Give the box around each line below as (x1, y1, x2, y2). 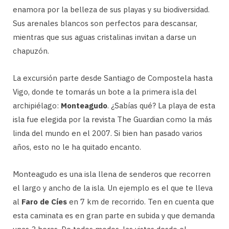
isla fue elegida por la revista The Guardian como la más (13, 114, 212, 125)
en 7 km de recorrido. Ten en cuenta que (67, 197, 214, 207)
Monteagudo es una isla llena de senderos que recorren (13, 169, 211, 179)
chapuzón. (13, 46, 49, 56)
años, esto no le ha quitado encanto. (13, 142, 141, 152)
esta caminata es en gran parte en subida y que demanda (13, 211, 215, 221)
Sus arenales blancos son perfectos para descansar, (13, 18, 197, 29)
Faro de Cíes (21, 197, 67, 207)
